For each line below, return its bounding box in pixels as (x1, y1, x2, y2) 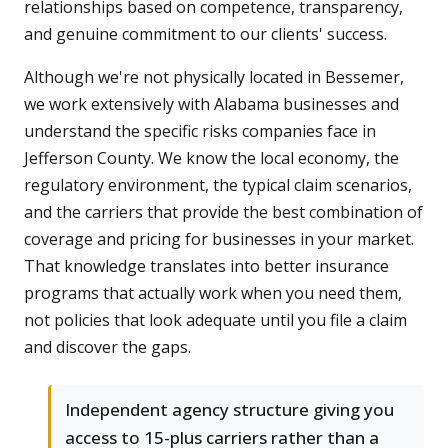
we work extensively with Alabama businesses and (24, 93, 399, 116)
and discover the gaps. (24, 336, 191, 359)
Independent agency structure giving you (65, 398, 394, 422)
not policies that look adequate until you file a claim (24, 309, 407, 332)
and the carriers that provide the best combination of (24, 201, 423, 224)
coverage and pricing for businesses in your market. (24, 228, 414, 251)
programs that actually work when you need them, (24, 282, 402, 305)
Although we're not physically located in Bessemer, (24, 66, 404, 89)
